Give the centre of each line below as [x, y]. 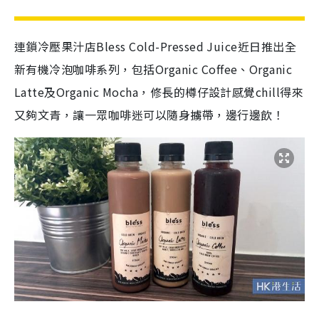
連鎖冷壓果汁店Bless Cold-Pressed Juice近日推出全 [156, 46]
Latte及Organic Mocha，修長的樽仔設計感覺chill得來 [159, 92]
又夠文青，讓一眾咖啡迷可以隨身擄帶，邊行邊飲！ [150, 115]
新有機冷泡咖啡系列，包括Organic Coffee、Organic [153, 69]
